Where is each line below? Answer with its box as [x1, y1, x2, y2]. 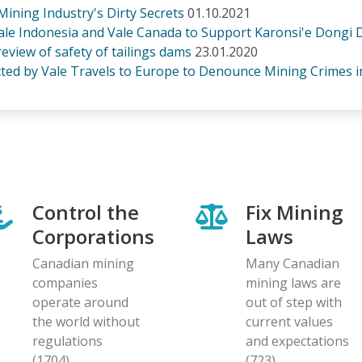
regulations [32, 331, 103, 350]
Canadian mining [32, 254, 134, 272]
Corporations [32, 222, 154, 250]
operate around [32, 293, 128, 311]
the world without [32, 312, 140, 330]
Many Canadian [246, 254, 339, 272]
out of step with [246, 293, 342, 311]
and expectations [246, 331, 349, 350]
